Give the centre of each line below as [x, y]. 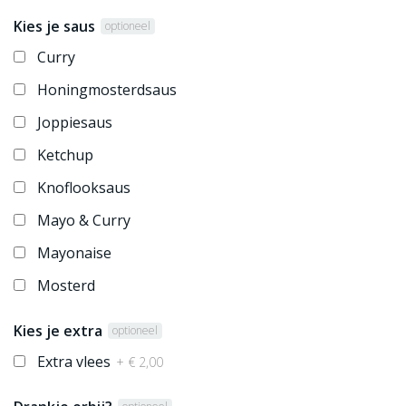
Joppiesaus [75, 123]
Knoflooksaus [84, 188]
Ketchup [65, 155]
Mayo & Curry [84, 221]
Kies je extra [58, 331]
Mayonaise [74, 253]
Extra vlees [76, 362]
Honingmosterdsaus [107, 90]
